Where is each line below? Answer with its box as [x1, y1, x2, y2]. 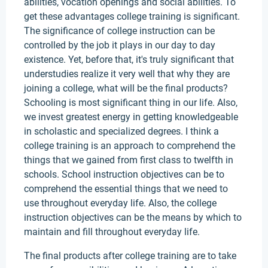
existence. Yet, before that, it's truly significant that [24, 54, 234, 65]
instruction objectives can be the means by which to [24, 212, 242, 223]
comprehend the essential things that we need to [24, 183, 228, 194]
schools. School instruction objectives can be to [24, 169, 224, 180]
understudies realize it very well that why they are [24, 68, 230, 80]
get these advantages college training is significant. [24, 11, 240, 22]
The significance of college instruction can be [24, 25, 215, 36]
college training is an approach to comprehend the [24, 140, 235, 151]
